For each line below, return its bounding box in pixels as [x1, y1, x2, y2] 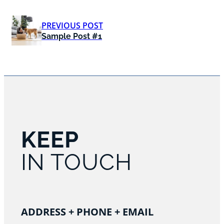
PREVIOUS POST [41, 20, 103, 31]
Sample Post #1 [41, 31, 102, 41]
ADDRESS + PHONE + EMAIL [20, 205, 153, 219]
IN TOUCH [20, 149, 132, 176]
